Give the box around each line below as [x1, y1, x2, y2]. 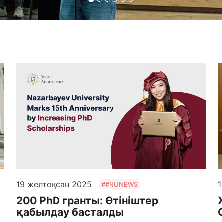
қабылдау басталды [16, 205, 124, 218]
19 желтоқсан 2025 [16, 179, 92, 189]
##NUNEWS [101, 180, 138, 189]
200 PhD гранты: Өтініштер [16, 194, 159, 207]
